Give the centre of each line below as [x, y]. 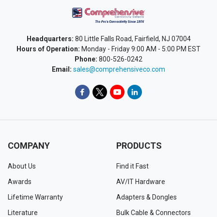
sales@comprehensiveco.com [119, 69]
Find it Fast [132, 166]
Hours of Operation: [48, 49]
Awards [20, 181]
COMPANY [29, 145]
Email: [62, 69]
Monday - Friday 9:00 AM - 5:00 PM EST [140, 49]
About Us [22, 166]
